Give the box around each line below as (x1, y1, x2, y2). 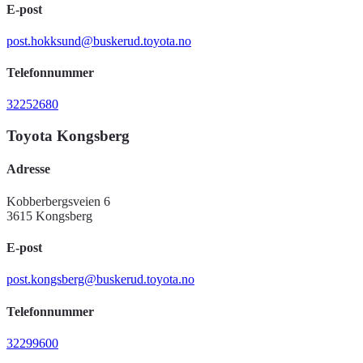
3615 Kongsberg (6, 208, 92, 223)
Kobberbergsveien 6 (6, 194, 110, 208)
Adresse (6, 162, 50, 177)
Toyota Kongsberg (6, 127, 130, 145)
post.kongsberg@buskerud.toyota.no (6, 272, 194, 287)
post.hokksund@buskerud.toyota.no (6, 33, 191, 48)
